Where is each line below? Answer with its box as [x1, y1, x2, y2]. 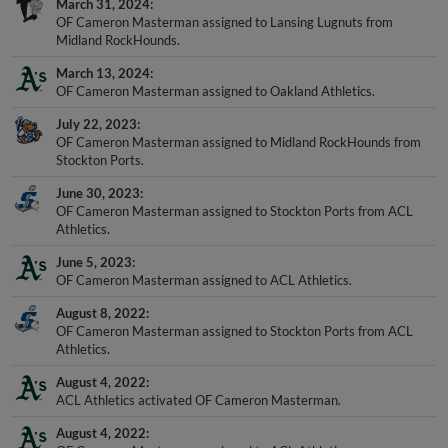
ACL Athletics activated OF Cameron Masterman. [56, 374, 342, 391]
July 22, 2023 [56, 98, 138, 115]
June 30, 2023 [56, 167, 141, 184]
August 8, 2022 [56, 287, 147, 304]
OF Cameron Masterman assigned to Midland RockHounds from [56, 116, 422, 133]
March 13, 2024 [56, 47, 151, 64]
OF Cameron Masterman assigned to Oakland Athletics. [56, 65, 376, 82]
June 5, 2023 [56, 236, 133, 253]
